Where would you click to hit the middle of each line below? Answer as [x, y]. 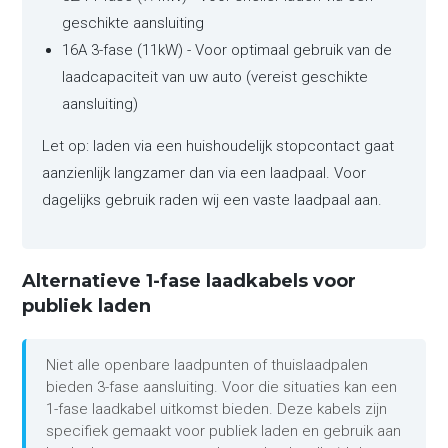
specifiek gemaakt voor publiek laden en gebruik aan [224, 431]
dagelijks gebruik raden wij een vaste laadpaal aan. [212, 200]
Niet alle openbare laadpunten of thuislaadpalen [207, 365]
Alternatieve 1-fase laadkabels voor [189, 281]
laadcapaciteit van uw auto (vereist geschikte [215, 77]
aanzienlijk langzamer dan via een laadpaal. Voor [204, 173]
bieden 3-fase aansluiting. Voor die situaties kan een [222, 387]
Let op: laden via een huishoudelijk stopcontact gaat [218, 146]
